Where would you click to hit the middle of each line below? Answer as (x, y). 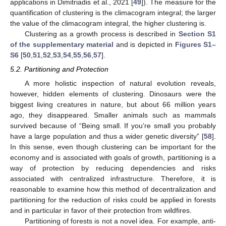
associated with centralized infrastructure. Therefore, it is (113, 178)
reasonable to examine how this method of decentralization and (113, 189)
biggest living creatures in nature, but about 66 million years (113, 104)
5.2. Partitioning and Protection (59, 69)
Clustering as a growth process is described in (101, 34)
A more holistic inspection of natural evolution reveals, (120, 83)
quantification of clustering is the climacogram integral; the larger (113, 12)
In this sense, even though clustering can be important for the (113, 147)
